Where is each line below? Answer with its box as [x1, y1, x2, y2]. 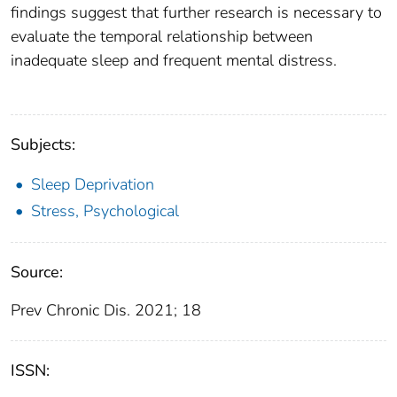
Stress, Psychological [31, 200, 179, 222]
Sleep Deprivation [31, 174, 154, 196]
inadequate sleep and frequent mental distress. [11, 50, 337, 72]
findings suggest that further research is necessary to [11, 2, 382, 24]
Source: [11, 261, 63, 284]
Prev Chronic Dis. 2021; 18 [11, 300, 201, 322]
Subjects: [11, 134, 75, 156]
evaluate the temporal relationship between [11, 26, 313, 48]
